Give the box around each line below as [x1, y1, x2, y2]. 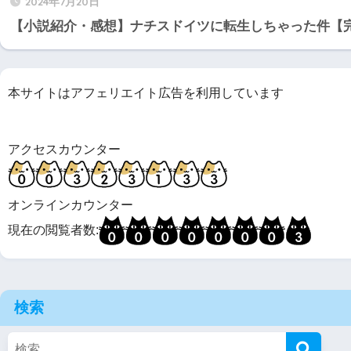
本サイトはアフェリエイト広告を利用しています [8, 86, 284, 100]
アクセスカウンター [8, 142, 121, 156]
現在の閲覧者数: [8, 223, 99, 237]
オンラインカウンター [8, 197, 133, 212]
